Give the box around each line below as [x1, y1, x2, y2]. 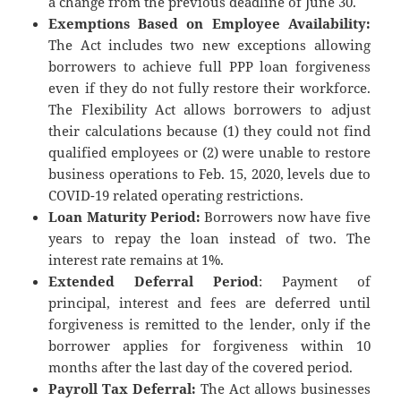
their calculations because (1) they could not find [48, 122, 371, 141]
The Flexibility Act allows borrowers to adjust [48, 100, 371, 119]
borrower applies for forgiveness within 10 [48, 337, 371, 355]
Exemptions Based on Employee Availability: [48, 14, 371, 33]
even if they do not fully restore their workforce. [48, 79, 371, 98]
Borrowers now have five [200, 208, 371, 226]
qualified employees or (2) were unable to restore [48, 143, 371, 162]
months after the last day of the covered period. [48, 358, 354, 377]
